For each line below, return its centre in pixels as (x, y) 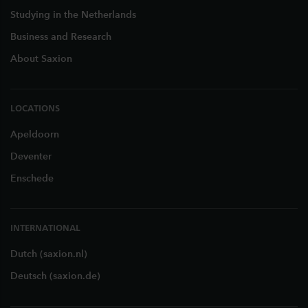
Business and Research (61, 37)
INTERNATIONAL (45, 228)
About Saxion (41, 59)
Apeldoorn (35, 134)
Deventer (31, 156)
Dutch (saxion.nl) (49, 254)
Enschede (32, 178)
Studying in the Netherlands (73, 15)
